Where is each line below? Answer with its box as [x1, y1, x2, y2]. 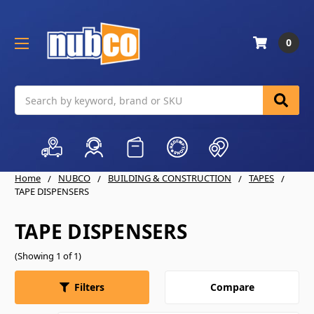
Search [15, 86, 47, 100]
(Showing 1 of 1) [15, 250, 81, 262]
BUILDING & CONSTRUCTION [108, 172, 231, 185]
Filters [74, 280, 104, 294]
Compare [210, 280, 254, 294]
